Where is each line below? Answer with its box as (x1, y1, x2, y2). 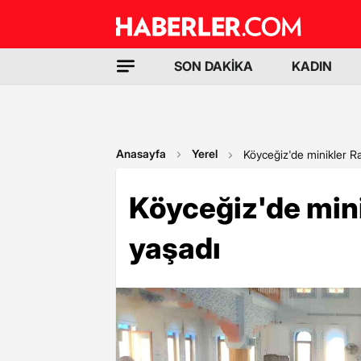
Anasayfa (116, 147, 166, 160)
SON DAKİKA (174, 58, 253, 74)
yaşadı (129, 230, 221, 266)
